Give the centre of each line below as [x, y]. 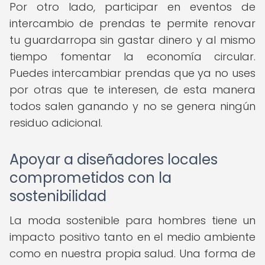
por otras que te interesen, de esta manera [132, 90]
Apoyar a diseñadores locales [114, 159]
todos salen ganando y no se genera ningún [132, 106]
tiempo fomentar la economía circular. [132, 56]
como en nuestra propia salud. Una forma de [132, 253]
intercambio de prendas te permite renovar [132, 23]
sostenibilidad [58, 196]
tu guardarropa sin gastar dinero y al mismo [132, 40]
